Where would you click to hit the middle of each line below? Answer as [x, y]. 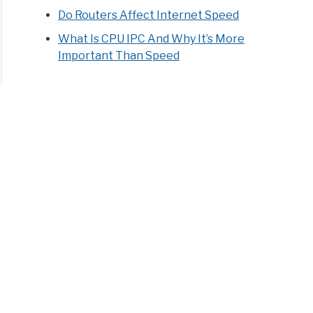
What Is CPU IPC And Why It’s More [152, 38]
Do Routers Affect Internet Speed [149, 15]
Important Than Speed [119, 55]
